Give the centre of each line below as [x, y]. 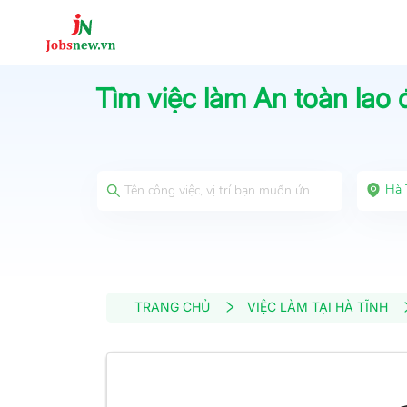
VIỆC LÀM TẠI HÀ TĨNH [318, 307]
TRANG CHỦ [172, 307]
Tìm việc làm [174, 98]
